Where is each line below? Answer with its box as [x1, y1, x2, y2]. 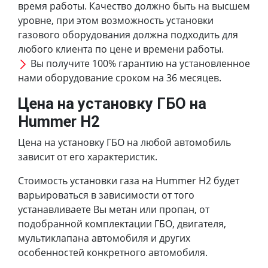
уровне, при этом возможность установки [18, 13, 214, 27]
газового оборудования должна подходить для [18, 28, 238, 41]
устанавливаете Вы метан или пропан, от [18, 202, 209, 216]
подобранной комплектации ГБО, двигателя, [18, 217, 226, 230]
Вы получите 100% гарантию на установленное [28, 56, 250, 70]
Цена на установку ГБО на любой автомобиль [18, 135, 231, 149]
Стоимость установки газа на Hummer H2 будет [18, 173, 239, 187]
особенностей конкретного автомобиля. [18, 245, 208, 259]
